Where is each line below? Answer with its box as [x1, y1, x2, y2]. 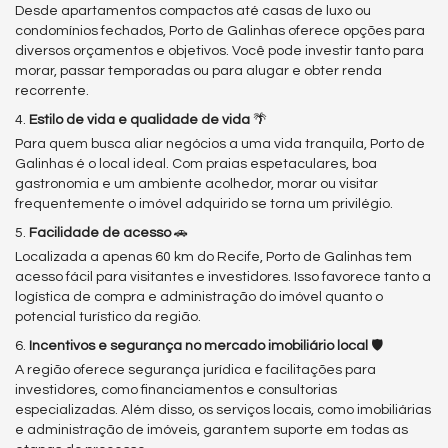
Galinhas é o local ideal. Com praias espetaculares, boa [15, 157, 377, 171]
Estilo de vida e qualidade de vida [29, 113, 250, 127]
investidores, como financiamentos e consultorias [15, 383, 337, 397]
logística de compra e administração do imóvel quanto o [15, 290, 383, 304]
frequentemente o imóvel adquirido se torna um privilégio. [15, 197, 393, 211]
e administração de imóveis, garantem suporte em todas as [15, 423, 408, 437]
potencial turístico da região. [15, 310, 201, 324]
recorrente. [15, 84, 89, 98]
